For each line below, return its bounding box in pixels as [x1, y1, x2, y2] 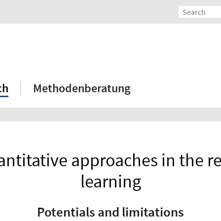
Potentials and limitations [37, 203, 184, 220]
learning [80, 170, 141, 193]
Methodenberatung [33, 80, 130, 96]
